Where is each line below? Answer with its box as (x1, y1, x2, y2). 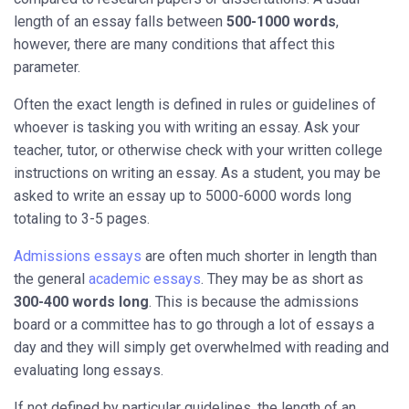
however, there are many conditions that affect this (14, 35, 335, 53)
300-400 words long (14, 292, 149, 310)
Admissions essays (14, 246, 142, 265)
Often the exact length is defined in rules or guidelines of (14, 95, 376, 113)
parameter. (14, 58, 84, 76)
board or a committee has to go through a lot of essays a (14, 315, 374, 333)
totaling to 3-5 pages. (14, 209, 150, 227)
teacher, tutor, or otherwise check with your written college (14, 141, 383, 159)
